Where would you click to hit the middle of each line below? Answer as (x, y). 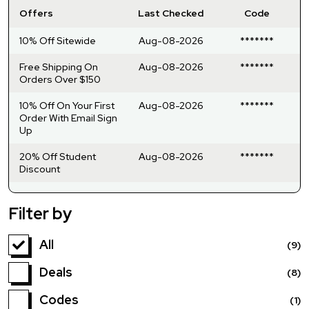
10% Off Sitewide (58, 40)
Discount (40, 169)
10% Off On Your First (67, 105)
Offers (36, 13)
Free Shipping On (59, 67)
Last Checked (171, 13)
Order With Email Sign (68, 118)
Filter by (40, 213)
